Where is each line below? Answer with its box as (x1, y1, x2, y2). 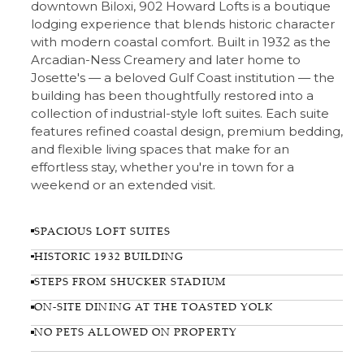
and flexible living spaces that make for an (30, 141, 289, 157)
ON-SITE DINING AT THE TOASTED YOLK (33, 299, 274, 314)
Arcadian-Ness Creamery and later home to (30, 52, 301, 67)
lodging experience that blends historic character (30, 16, 335, 32)
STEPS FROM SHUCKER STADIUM (33, 274, 226, 289)
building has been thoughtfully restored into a (30, 88, 314, 103)
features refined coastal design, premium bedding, (30, 123, 343, 139)
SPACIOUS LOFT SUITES (33, 223, 171, 238)
